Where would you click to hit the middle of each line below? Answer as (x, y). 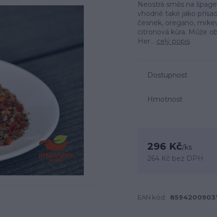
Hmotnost (165, 99)
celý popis (173, 41)
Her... (147, 41)
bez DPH (188, 158)
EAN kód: (152, 197)
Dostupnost (167, 75)
